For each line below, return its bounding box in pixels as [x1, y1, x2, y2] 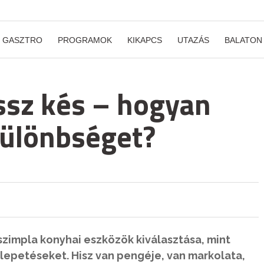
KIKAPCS [127, 35, 162, 45]
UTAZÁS [177, 35, 209, 45]
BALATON [225, 35, 262, 45]
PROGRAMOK [58, 35, 112, 45]
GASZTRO [2, 35, 42, 45]
